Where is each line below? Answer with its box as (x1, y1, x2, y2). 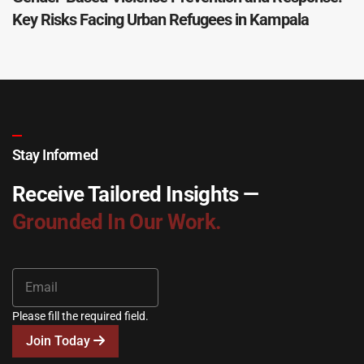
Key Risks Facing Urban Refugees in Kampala (12, 10, 309, 29)
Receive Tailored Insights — (12, 182, 259, 206)
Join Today (26, 333, 93, 349)
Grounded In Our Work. (12, 210, 222, 234)
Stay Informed (12, 146, 98, 163)
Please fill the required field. (12, 310, 149, 323)
